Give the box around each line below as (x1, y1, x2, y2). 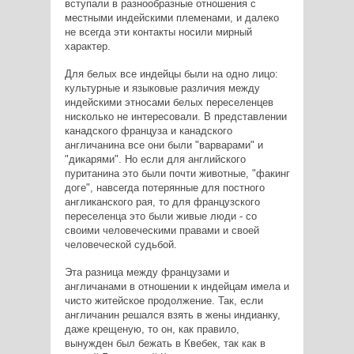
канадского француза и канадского (64, 124, 232, 137)
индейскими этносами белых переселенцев (64, 96, 273, 108)
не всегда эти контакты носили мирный (64, 25, 252, 38)
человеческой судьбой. (64, 238, 177, 250)
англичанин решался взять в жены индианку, (64, 308, 281, 321)
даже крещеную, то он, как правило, (64, 322, 239, 335)
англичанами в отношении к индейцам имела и (64, 280, 289, 292)
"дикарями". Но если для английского (64, 153, 246, 165)
